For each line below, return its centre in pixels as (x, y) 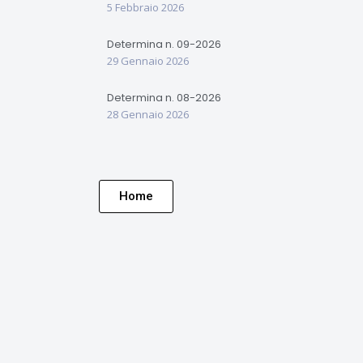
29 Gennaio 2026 (148, 61)
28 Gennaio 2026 (148, 114)
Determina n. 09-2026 (164, 44)
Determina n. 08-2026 (164, 98)
